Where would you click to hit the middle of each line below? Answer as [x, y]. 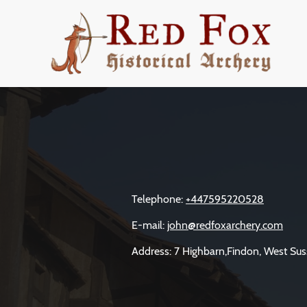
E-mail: [149, 225]
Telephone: [159, 199]
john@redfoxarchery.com [225, 225]
